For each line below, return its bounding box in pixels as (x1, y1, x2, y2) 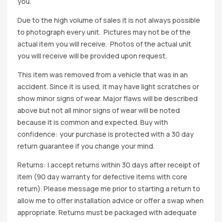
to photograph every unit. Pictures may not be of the (17, 27, 191, 37)
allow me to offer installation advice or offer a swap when (17, 195, 204, 205)
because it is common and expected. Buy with (17, 117, 168, 127)
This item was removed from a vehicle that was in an (17, 69, 188, 79)
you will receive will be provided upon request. (17, 51, 167, 60)
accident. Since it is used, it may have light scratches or (17, 81, 199, 91)
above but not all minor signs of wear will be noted (17, 105, 180, 115)
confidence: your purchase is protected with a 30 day (17, 129, 194, 139)
